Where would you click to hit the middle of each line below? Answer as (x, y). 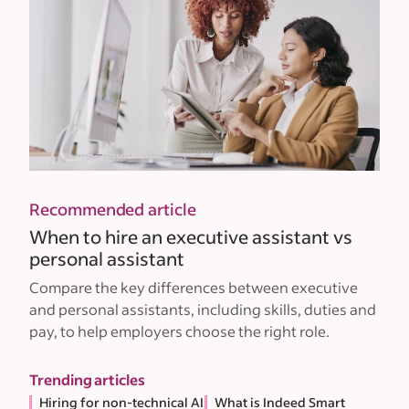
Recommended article (113, 209)
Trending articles (87, 379)
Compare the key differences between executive (194, 287)
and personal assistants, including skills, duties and (203, 309)
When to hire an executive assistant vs (191, 236)
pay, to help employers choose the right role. (179, 330)
